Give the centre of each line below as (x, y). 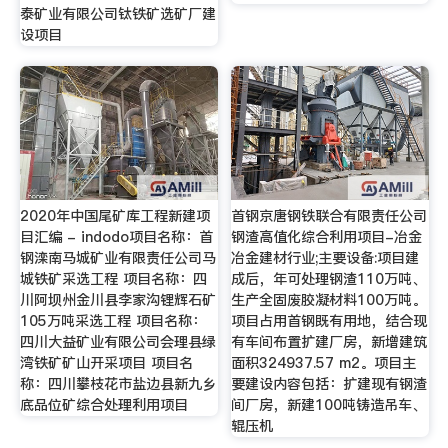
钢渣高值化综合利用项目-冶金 (327, 236)
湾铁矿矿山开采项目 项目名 (106, 362)
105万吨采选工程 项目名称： (112, 320)
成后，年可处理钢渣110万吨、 (329, 278)
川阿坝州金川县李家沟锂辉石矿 (117, 299)
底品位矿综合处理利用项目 (103, 404)
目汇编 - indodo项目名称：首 (116, 236)
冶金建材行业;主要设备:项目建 (325, 257)
